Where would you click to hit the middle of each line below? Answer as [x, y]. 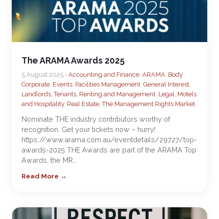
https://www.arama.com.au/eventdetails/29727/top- [109, 140]
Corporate [36, 84]
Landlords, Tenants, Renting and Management [88, 94]
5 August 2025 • [45, 75]
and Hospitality [43, 104]
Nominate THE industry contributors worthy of [96, 119]
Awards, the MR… [49, 160]
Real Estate [83, 104]
